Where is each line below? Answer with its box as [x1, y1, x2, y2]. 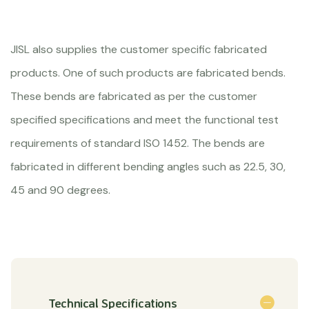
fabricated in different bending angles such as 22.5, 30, [10, 159, 286, 175]
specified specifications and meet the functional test [10, 112, 279, 128]
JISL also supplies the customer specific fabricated [10, 42, 267, 57]
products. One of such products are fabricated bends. [10, 66, 286, 81]
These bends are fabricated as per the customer [10, 89, 257, 104]
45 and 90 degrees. [10, 183, 110, 198]
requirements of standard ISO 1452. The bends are [10, 136, 265, 151]
